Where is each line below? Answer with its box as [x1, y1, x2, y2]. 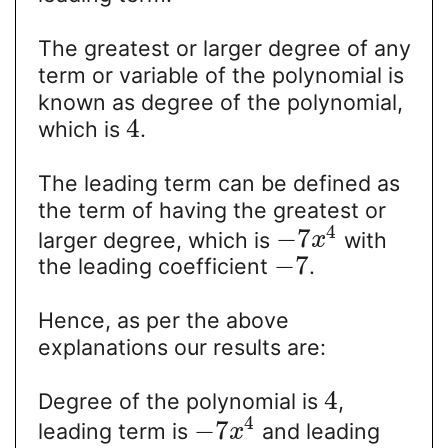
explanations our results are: [37, 334, 326, 361]
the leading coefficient [37, 253, 274, 280]
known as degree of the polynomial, [37, 88, 403, 115]
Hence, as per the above [37, 307, 289, 334]
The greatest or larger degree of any [37, 34, 411, 61]
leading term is [37, 418, 194, 445]
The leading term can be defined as [37, 169, 400, 196]
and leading [255, 418, 380, 445]
